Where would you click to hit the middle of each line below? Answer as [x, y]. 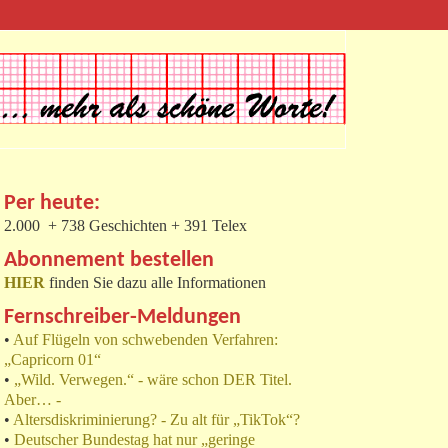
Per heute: [52, 204]
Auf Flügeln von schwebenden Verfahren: [145, 340]
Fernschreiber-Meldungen [122, 318]
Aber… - [32, 400]
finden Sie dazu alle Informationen [155, 283]
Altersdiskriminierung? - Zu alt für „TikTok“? [156, 420]
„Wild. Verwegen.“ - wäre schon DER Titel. [153, 380]
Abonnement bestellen [109, 261]
